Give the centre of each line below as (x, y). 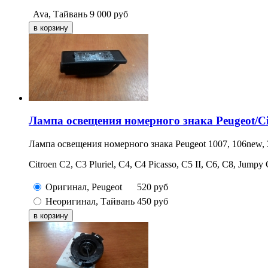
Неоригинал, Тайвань (90, 202)
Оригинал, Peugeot (84, 187)
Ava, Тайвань (60, 14)
